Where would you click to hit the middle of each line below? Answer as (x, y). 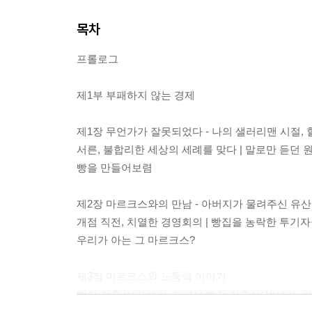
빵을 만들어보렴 (115, 168)
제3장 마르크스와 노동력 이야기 (151, 276)
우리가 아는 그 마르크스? (136, 240)
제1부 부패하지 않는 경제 (136, 95)
